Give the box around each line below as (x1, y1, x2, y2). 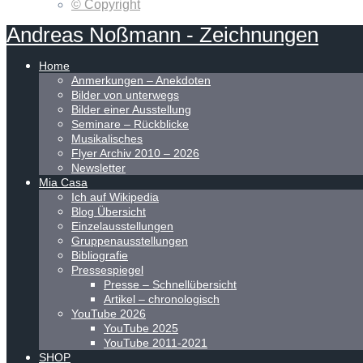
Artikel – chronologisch (104, 293, 220, 305)
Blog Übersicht (71, 205, 146, 218)
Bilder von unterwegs (71, 88, 179, 101)
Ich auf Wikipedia (71, 190, 159, 203)
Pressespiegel (71, 263, 143, 276)
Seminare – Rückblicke (71, 117, 189, 130)
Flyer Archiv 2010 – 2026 (71, 147, 199, 160)
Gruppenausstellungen (71, 234, 188, 247)
